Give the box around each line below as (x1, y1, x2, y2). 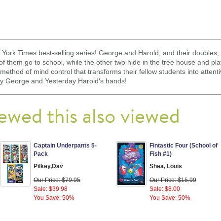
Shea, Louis (149, 162, 182, 170)
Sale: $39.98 (34, 185, 68, 192)
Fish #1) (149, 150, 172, 157)
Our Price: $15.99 (149, 176, 196, 184)
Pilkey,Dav (34, 162, 63, 170)
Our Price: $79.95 (34, 176, 80, 184)
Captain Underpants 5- (34, 142, 97, 149)
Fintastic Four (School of (149, 142, 218, 149)
